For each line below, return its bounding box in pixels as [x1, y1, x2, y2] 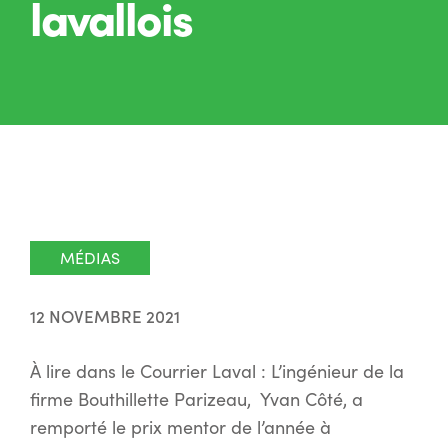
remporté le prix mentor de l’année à [30, 415, 331, 439]
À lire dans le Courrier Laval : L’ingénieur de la [30, 359, 404, 383]
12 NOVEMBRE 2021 [30, 304, 180, 328]
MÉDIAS [60, 247, 120, 268]
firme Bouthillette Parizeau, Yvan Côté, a [30, 387, 363, 411]
